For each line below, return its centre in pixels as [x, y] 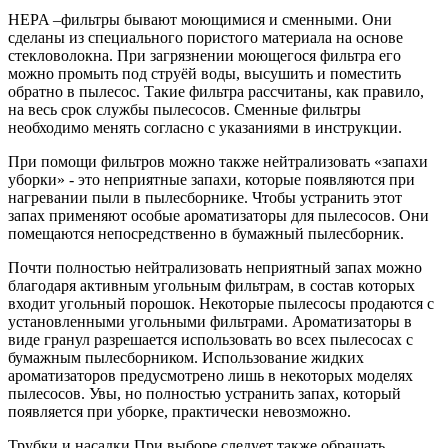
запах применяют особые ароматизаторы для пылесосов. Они [218, 216]
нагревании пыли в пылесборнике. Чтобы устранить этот [205, 198]
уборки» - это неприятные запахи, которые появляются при [211, 180]
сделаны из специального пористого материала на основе [205, 38]
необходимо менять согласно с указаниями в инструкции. [205, 128]
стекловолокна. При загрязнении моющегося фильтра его [204, 56]
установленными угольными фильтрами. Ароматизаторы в [210, 322]
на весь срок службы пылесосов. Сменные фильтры [184, 110]
